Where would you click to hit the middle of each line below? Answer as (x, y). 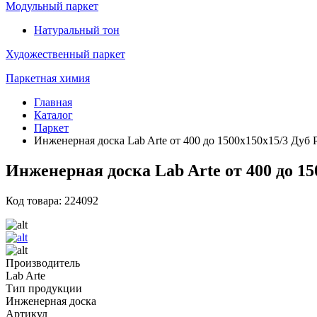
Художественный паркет (65, 54)
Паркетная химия (48, 78)
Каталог (53, 115)
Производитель (43, 263)
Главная (53, 102)
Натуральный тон (77, 30)
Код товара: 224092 (52, 200)
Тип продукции (44, 288)
